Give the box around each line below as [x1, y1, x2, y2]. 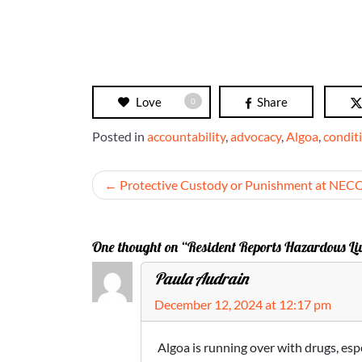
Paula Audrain [154, 268, 248, 289]
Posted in [92, 128, 147, 145]
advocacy [230, 128, 281, 145]
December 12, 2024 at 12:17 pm [154, 297, 331, 313]
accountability [147, 128, 225, 145]
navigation [91, 200, 200, 233]
